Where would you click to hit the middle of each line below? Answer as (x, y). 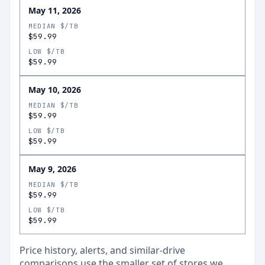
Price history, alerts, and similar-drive (102, 250)
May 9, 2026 (52, 169)
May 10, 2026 (55, 90)
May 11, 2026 (55, 10)
